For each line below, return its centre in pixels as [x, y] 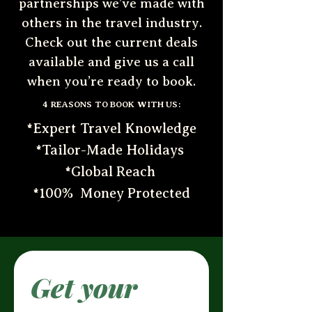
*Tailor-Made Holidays [111, 150]
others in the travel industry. [111, 23]
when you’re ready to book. [111, 81]
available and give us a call [111, 62]
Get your [84, 287]
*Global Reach [111, 172]
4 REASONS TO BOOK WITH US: [111, 104]
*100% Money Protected [111, 193]
